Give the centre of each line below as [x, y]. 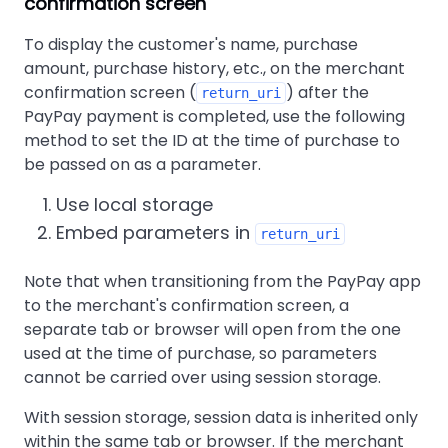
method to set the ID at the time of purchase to [212, 140]
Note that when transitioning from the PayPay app [222, 281]
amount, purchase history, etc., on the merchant [214, 68]
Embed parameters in [155, 232]
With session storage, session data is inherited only [221, 417]
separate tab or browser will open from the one [212, 329]
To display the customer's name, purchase [191, 44]
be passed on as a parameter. [142, 164]
